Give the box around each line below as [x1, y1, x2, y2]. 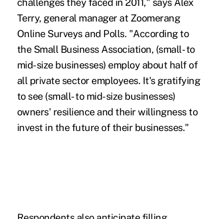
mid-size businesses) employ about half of [17, 59, 198, 71]
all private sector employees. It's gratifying [17, 74, 200, 87]
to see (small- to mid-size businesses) [17, 90, 175, 102]
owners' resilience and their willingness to [17, 106, 198, 118]
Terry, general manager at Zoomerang [17, 12, 180, 24]
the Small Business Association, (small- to [17, 43, 195, 55]
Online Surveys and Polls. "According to [17, 27, 189, 40]
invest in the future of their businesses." [17, 121, 189, 133]
